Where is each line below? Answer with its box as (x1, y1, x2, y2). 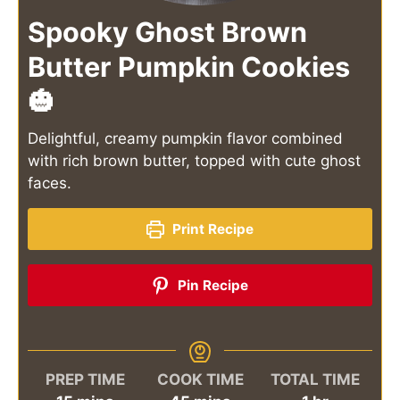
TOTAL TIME (270, 371, 360, 389)
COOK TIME (156, 371, 244, 389)
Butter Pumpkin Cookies (28, 50, 350, 84)
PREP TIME (45, 371, 125, 389)
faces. (28, 174, 71, 193)
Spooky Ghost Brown (28, 15, 307, 49)
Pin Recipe (173, 277, 248, 295)
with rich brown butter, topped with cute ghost (28, 152, 361, 171)
